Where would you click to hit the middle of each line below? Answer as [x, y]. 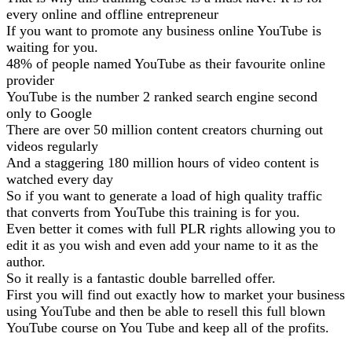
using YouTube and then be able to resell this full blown [166, 311]
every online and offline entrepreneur [112, 14]
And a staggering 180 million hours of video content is [163, 162]
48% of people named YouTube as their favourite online [166, 63]
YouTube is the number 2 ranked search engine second [162, 96]
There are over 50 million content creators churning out [165, 129]
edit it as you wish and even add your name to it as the [162, 245]
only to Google [49, 113]
